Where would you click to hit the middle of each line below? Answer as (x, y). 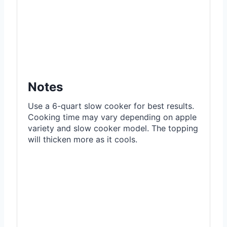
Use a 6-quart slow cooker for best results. (111, 106)
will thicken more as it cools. (83, 139)
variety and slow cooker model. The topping (113, 128)
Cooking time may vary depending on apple (112, 117)
